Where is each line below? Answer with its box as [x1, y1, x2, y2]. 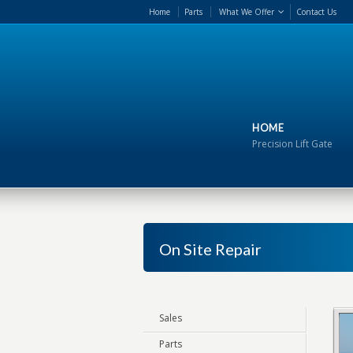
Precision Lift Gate [252, 137, 333, 150]
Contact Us [296, 6, 336, 17]
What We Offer [219, 6, 274, 17]
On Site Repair [159, 240, 262, 258]
